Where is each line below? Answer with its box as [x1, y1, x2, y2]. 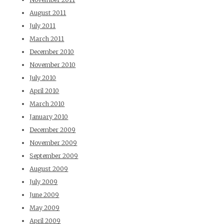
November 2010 [29, 60, 76, 68]
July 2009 [29, 177, 58, 185]
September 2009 [29, 151, 78, 159]
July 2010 [29, 73, 56, 81]
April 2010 [29, 86, 59, 94]
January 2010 [29, 112, 68, 120]
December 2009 [29, 125, 76, 133]
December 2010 [29, 47, 74, 55]
